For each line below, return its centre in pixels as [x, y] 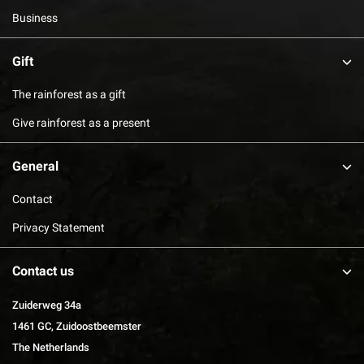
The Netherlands [51, 347]
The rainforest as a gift [69, 94]
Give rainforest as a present [81, 122]
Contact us [43, 271]
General [35, 166]
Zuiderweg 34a [47, 305]
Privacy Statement [58, 227]
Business [35, 17]
